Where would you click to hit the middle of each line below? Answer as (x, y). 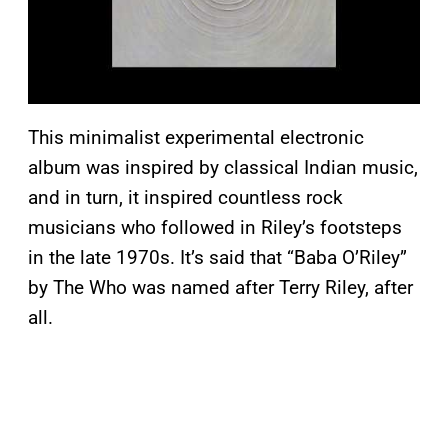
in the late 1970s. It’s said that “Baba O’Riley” (217, 258)
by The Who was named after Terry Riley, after (220, 288)
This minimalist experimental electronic (196, 138)
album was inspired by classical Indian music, (223, 168)
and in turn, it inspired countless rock (185, 198)
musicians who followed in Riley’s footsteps (215, 228)
